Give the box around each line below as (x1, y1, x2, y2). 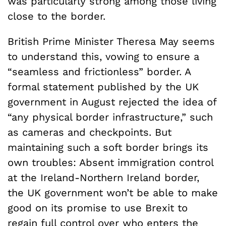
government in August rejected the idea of (8, 95, 216, 108)
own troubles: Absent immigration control (8, 156, 213, 168)
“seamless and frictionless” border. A (8, 65, 191, 78)
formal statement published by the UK (8, 80, 199, 93)
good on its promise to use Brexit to (8, 201, 188, 214)
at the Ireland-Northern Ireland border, (8, 171, 199, 184)
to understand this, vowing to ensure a (8, 50, 199, 63)
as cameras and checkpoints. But (8, 126, 172, 138)
